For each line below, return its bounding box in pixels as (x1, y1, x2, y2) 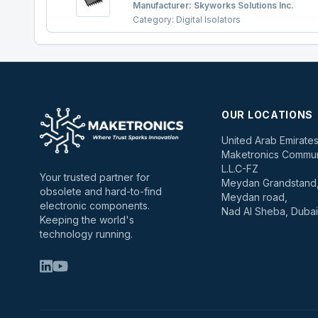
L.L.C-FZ (221, 163, 258, 175)
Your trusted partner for (40, 171, 150, 183)
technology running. (40, 228, 133, 240)
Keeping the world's (40, 214, 134, 226)
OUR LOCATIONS (221, 109, 314, 121)
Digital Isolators (176, 14, 241, 25)
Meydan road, (221, 191, 287, 203)
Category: (133, 14, 176, 25)
